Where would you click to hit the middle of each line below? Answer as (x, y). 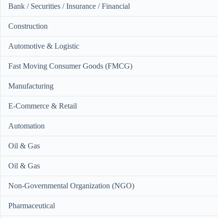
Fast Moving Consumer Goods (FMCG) (70, 66)
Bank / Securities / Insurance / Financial (69, 6)
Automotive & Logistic (44, 46)
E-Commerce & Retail (43, 106)
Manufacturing (31, 86)
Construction (28, 26)
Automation (27, 126)
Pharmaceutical (32, 206)
